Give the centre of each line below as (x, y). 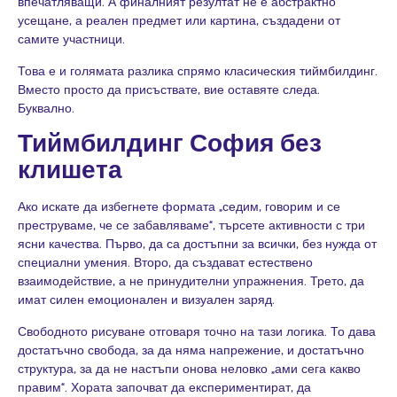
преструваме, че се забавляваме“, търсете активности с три (191, 225)
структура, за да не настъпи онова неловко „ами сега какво (189, 368)
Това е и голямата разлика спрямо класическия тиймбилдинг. (198, 70)
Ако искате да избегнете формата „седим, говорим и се (179, 206)
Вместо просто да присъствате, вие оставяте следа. (169, 89)
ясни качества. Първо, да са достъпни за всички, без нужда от (197, 244)
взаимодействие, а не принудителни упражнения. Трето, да (191, 281)
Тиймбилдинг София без (170, 143)
